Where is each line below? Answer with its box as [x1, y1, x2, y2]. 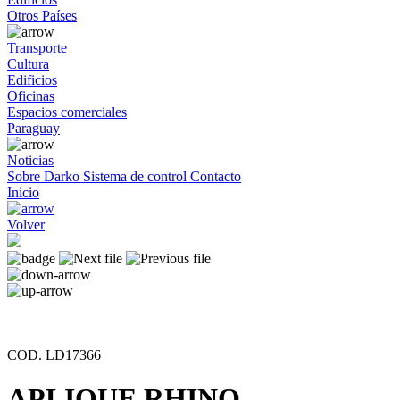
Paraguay [7, 121, 60, 136]
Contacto [190, 169, 241, 184]
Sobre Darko [7, 169, 83, 184]
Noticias [7, 153, 54, 168]
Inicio [7, 185, 39, 200]
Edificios [7, 72, 57, 87]
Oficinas [7, 88, 54, 104]
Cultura [7, 56, 49, 71]
